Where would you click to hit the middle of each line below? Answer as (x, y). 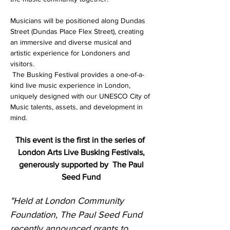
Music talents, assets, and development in (78, 107)
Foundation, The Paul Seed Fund (78, 215)
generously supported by (63, 165)
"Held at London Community (68, 201)
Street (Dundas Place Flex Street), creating (78, 31)
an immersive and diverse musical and (72, 42)
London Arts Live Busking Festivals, (82, 152)
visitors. (22, 64)
